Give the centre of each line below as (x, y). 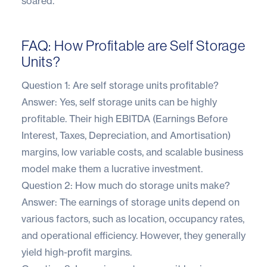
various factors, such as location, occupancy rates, (133, 218)
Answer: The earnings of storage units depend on (131, 202)
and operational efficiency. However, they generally (133, 235)
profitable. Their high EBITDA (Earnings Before (125, 118)
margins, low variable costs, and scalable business (132, 152)
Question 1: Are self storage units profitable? (120, 85)
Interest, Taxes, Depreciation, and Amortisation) (126, 135)
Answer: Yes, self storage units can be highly (119, 102)
